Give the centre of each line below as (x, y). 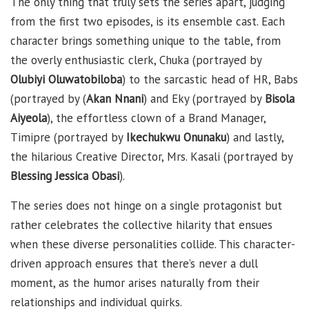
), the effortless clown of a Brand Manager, (156, 118)
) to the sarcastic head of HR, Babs (210, 80)
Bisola (280, 99)
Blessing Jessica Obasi (65, 176)
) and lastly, (255, 138)
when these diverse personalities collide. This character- (153, 245)
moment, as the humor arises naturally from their (135, 283)
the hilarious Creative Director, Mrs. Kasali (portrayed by (151, 157)
